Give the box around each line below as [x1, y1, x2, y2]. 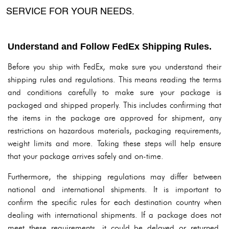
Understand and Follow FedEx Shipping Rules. [8, 41, 212, 52]
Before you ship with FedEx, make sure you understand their [8, 62, 221, 72]
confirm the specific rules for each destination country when [8, 197, 221, 207]
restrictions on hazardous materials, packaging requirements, [8, 126, 221, 135]
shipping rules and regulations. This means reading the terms [8, 75, 221, 84]
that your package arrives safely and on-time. [8, 151, 164, 161]
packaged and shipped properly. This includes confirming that [8, 100, 221, 110]
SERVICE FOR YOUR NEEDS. [6, 7, 134, 16]
